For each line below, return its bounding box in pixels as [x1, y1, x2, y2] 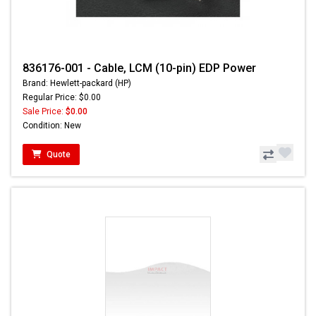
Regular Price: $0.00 [23, 92, 101, 103]
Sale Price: [23, 107, 66, 117]
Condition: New [23, 121, 81, 131]
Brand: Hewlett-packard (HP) [23, 78, 131, 89]
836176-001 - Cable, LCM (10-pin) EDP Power [23, 61, 256, 75]
